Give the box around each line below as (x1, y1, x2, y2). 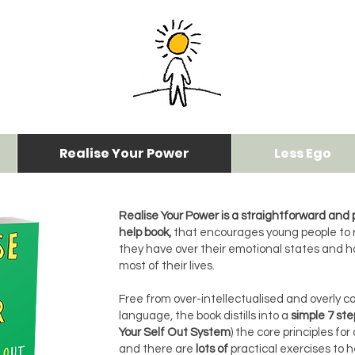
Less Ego (274, 144, 331, 162)
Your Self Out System (119, 326, 231, 338)
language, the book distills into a (119, 310, 291, 322)
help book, (119, 227, 171, 239)
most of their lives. (119, 260, 215, 272)
